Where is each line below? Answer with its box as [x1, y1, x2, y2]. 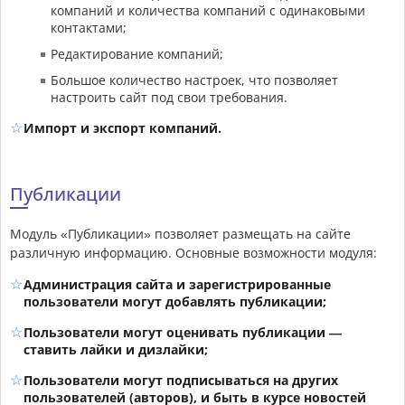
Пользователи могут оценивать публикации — [24, 323, 342, 341]
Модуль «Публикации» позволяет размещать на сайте [10, 224, 351, 242]
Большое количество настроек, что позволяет [51, 71, 338, 89]
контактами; [51, 18, 127, 36]
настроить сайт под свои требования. [51, 88, 287, 106]
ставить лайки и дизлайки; [24, 340, 208, 358]
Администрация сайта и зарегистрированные [24, 275, 331, 293]
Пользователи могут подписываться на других [24, 371, 338, 389]
